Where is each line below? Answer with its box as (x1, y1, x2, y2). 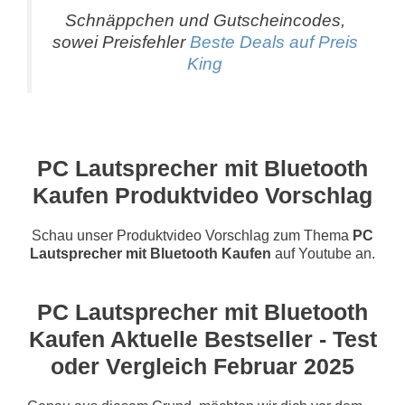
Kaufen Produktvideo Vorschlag (33, 182, 372, 208)
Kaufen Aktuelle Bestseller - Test (28, 325, 377, 352)
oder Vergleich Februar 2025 (51, 353, 354, 379)
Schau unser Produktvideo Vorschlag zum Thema (32, 227, 353, 243)
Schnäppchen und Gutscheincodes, (64, 10, 345, 30)
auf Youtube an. (271, 245, 375, 261)
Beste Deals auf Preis (189, 32, 358, 52)
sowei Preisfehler (52, 32, 190, 52)
